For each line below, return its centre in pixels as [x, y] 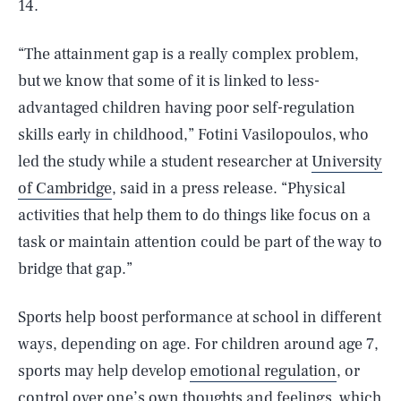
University [347, 162]
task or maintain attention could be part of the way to [200, 242]
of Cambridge [65, 188]
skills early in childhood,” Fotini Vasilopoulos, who [193, 135]
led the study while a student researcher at [165, 162]
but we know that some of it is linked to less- [169, 81]
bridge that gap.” [75, 269]
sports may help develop [104, 371]
